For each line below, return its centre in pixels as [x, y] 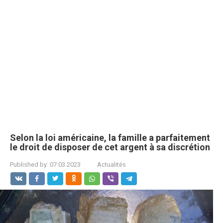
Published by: [29, 165]
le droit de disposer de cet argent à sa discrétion [110, 147]
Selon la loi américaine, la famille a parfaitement [110, 138]
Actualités [111, 165]
